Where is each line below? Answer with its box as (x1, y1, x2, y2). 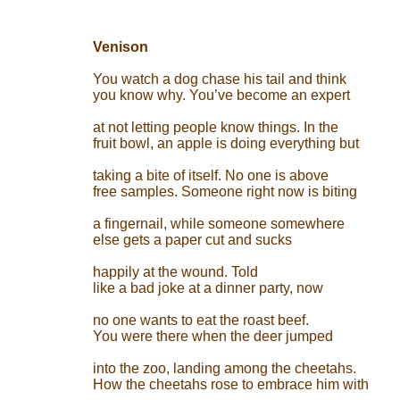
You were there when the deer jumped (93, 329, 333, 344)
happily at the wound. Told (93, 264, 258, 279)
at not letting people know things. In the (93, 120, 338, 135)
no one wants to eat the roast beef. (93, 312, 309, 328)
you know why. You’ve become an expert (93, 87, 350, 103)
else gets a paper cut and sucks (93, 232, 292, 247)
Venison (93, 39, 148, 54)
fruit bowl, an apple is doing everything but (93, 136, 359, 151)
